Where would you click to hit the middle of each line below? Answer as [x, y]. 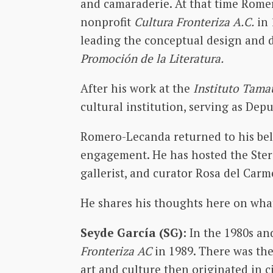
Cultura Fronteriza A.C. [194, 21]
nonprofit [107, 21]
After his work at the [137, 88]
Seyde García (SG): [135, 232]
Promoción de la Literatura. [152, 58]
